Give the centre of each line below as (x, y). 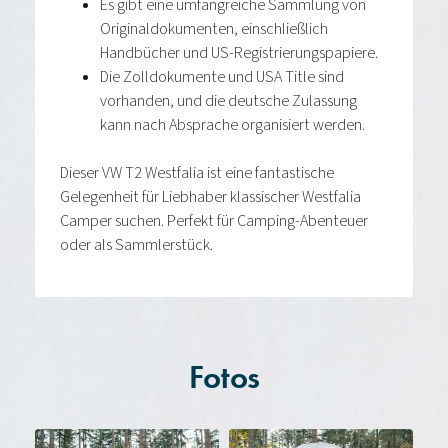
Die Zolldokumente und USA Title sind (222, 77)
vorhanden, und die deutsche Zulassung (228, 101)
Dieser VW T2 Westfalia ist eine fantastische (197, 173)
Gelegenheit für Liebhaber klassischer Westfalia (210, 197)
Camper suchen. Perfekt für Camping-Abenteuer (214, 221)
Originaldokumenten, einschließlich (214, 29)
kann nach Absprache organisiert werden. (232, 125)
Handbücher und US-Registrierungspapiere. (239, 53)
